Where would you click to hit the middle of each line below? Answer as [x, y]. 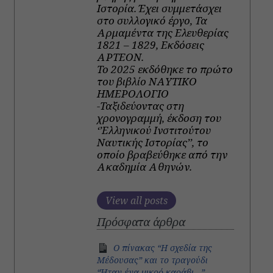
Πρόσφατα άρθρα [141, 222]
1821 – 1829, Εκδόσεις [151, 45]
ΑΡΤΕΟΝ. [121, 57]
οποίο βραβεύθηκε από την [162, 155]
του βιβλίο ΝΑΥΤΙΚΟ [147, 82]
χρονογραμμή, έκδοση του [159, 118]
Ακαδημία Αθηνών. [145, 167]
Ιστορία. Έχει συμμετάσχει [160, 9]
